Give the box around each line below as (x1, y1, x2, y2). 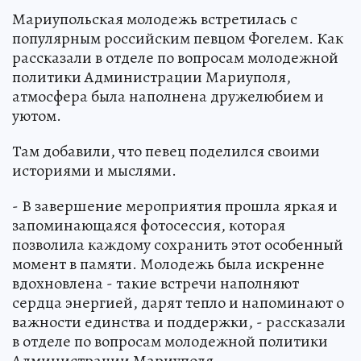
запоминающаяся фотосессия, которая (12, 214, 285, 236)
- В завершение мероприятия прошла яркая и (12, 194, 338, 217)
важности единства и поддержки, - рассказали (12, 310, 346, 333)
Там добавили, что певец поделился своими (12, 139, 320, 162)
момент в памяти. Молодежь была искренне (12, 252, 325, 275)
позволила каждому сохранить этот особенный (12, 233, 343, 255)
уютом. (12, 104, 61, 127)
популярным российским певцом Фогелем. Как (12, 27, 343, 49)
